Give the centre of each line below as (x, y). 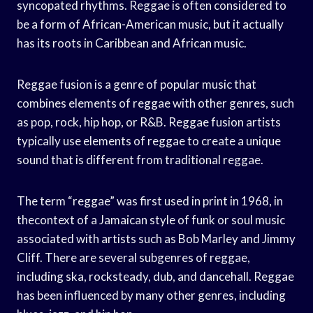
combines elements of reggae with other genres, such (155, 103)
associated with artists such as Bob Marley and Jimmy (156, 238)
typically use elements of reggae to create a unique (149, 140)
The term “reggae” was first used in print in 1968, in (150, 201)
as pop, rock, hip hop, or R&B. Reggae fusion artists (149, 122)
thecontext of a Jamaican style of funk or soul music (151, 219)
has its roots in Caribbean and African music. (132, 43)
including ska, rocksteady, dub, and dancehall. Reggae (155, 276)
